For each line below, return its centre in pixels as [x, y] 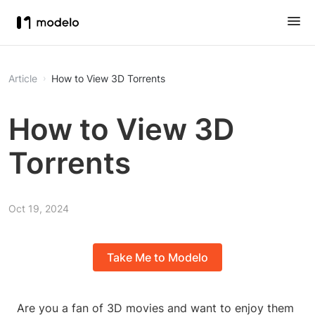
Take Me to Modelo [157, 258]
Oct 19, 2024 [39, 208]
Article [23, 78]
